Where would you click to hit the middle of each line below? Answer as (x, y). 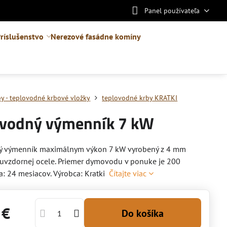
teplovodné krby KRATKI (140, 98)
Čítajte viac (128, 173)
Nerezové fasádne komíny (96, 36)
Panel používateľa (172, 10)
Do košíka (146, 213)
